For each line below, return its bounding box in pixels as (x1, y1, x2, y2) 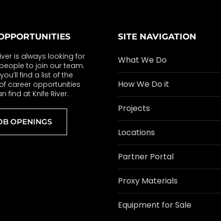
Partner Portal (118, 151, 174, 162)
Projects (118, 103, 150, 114)
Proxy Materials (118, 175, 178, 186)
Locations (118, 127, 155, 138)
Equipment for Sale (118, 199, 191, 211)
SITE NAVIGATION (118, 32, 196, 41)
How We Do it (118, 78, 169, 90)
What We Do (118, 54, 167, 66)
